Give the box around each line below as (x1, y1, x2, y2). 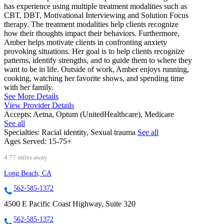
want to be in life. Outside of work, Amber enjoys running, (4, 64, 189, 73)
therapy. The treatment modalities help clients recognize (4, 19, 178, 28)
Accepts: (4, 109, 31, 118)
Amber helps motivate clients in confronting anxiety (4, 37, 167, 46)
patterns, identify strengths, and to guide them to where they (4, 55, 192, 64)
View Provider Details (4, 100, 74, 109)
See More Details (4, 91, 58, 100)
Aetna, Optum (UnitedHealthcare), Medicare (33, 109, 174, 118)
